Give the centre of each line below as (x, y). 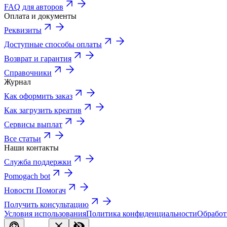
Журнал (17, 82)
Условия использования (45, 213)
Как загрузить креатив (43, 110)
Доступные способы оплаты (53, 44)
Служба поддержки (38, 162)
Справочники (28, 72)
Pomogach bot (27, 176)
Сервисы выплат (33, 124)
